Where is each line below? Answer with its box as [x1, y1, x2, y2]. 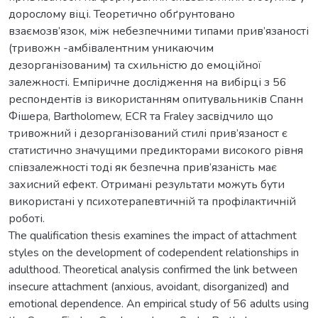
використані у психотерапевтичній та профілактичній [9, 193, 296, 209]
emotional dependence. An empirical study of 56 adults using [9, 295, 309, 312]
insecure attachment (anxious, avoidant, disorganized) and [9, 278, 289, 295]
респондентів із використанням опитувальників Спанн [9, 91, 303, 107]
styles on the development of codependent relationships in [9, 244, 299, 261]
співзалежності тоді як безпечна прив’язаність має [9, 159, 277, 175]
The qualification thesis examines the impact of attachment [9, 227, 297, 243]
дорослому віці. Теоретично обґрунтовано [9, 6, 235, 22]
